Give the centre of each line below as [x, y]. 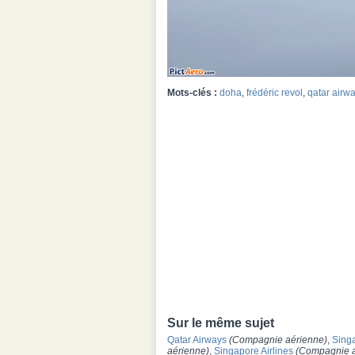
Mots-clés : [192, 93]
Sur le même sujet [221, 323]
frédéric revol [275, 93]
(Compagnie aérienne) [278, 340]
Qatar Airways [197, 340]
